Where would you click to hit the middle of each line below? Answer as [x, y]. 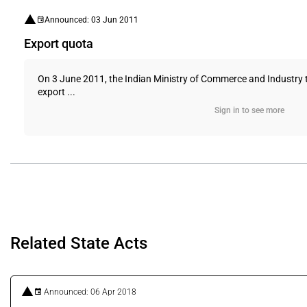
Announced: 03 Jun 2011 [91, 20]
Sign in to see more [249, 110]
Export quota [59, 44]
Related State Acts [79, 243]
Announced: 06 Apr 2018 [89, 292]
